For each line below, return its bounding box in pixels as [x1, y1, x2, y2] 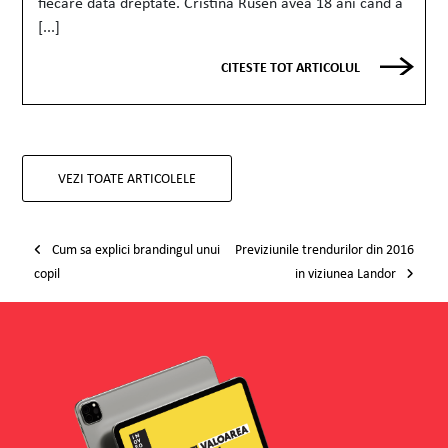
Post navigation [32, 209, 188, 244]
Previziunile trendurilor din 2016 [235, 240, 415, 259]
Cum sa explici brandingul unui [48, 240, 220, 259]
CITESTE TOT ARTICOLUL [220, 57, 360, 77]
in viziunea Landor [295, 264, 400, 283]
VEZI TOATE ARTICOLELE [58, 169, 197, 188]
